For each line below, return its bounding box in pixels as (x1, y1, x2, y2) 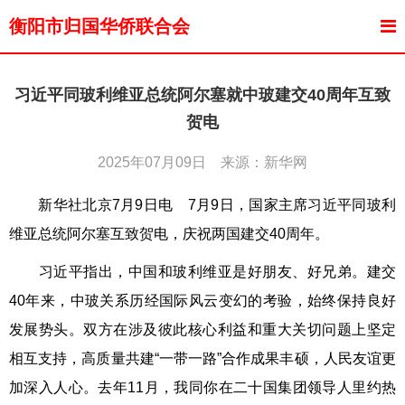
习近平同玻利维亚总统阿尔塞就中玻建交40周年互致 (14, 86, 391, 104)
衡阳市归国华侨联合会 (9, 14, 190, 37)
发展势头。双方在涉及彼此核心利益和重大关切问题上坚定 (9, 322, 396, 337)
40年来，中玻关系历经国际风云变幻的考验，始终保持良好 (9, 293, 396, 308)
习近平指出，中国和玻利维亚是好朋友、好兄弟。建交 (9, 264, 396, 279)
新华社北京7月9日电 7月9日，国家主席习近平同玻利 (9, 197, 396, 212)
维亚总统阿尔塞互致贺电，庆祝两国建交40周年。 (9, 226, 329, 241)
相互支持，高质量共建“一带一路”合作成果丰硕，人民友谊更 (9, 351, 396, 366)
